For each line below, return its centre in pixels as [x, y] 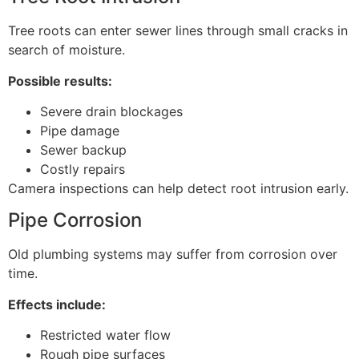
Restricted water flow [105, 335]
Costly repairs [83, 169]
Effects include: [57, 304]
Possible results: [60, 81]
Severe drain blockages [111, 111]
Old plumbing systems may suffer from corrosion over [173, 254]
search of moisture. [67, 50]
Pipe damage [80, 130]
